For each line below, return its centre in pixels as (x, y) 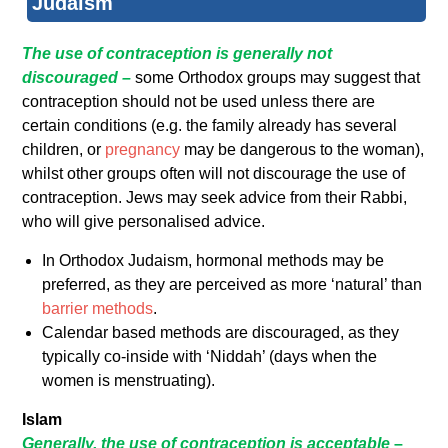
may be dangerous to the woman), (302, 150)
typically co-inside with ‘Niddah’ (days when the (210, 357)
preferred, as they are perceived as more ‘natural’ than (232, 285)
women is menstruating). (129, 381)
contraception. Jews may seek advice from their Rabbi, (215, 198)
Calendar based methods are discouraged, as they (221, 333)
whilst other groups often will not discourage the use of (214, 174)
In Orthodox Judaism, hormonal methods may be (213, 261)
